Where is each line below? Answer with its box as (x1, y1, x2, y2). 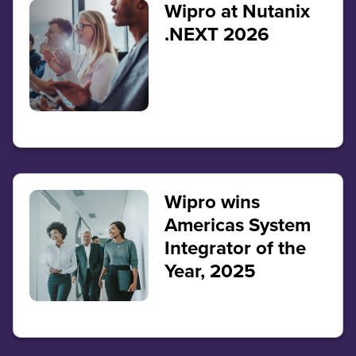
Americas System (164, 210, 311, 238)
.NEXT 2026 (164, 20, 269, 48)
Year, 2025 (164, 256, 256, 284)
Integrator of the (164, 233, 306, 261)
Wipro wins (164, 187, 260, 215)
